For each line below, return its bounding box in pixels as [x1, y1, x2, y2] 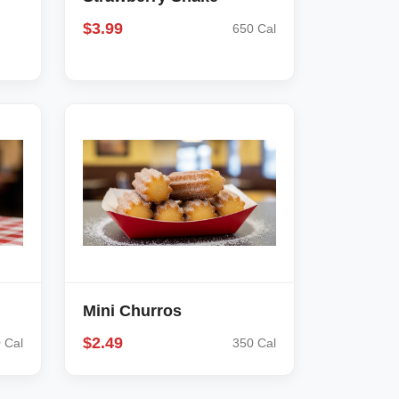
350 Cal [232, 336, 276, 350]
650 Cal [232, 21, 276, 36]
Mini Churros [83, 302, 183, 320]
